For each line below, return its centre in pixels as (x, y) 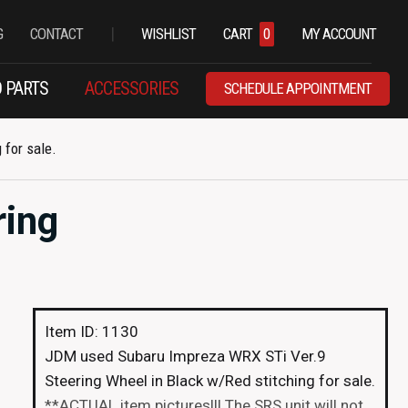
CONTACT (56, 33)
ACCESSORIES (131, 89)
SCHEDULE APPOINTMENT (297, 88)
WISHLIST (168, 33)
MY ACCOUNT (338, 33)
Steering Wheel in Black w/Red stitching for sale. (210, 381)
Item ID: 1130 (92, 331)
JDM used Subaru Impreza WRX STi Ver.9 (185, 356)
